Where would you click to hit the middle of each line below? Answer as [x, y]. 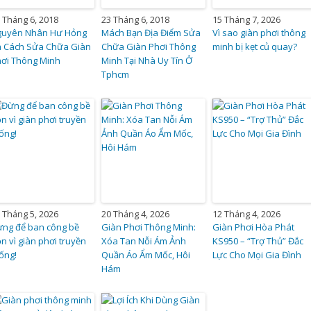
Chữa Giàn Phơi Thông [149, 46]
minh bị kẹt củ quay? [255, 46]
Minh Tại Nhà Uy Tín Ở [147, 60]
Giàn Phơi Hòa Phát [254, 227]
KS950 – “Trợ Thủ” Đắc [258, 241]
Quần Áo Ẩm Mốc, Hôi [146, 254]
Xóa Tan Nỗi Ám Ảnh [144, 241]
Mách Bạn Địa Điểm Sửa [151, 32]
